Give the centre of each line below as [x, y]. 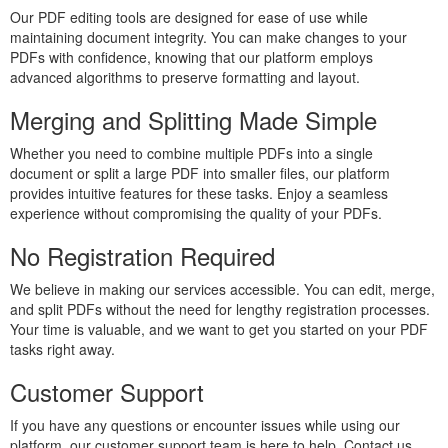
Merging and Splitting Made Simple [193, 119]
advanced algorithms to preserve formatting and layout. [185, 77]
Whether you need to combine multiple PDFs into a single [191, 153]
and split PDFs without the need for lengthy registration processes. [220, 309]
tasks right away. [62, 349]
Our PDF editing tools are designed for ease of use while [189, 17]
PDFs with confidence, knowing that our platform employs [191, 57]
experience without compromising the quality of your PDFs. [196, 213]
